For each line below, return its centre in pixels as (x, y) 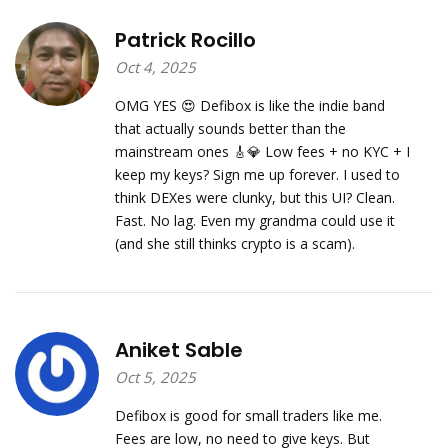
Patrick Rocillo (185, 39)
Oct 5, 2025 (155, 376)
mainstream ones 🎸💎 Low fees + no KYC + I (262, 151)
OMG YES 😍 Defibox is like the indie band (249, 105)
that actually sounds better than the (230, 128)
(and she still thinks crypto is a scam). (234, 243)
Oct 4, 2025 (155, 66)
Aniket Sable (178, 349)
